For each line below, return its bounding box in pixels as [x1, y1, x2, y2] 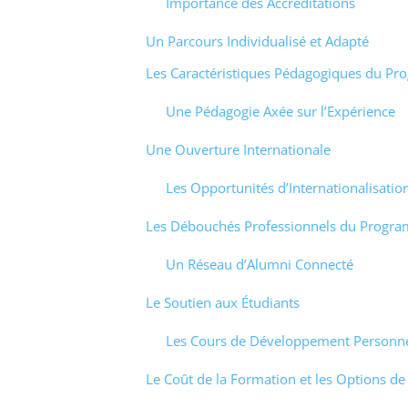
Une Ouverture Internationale [145, 139, 331, 158]
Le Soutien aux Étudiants [145, 292, 300, 311]
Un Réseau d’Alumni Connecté [166, 254, 353, 273]
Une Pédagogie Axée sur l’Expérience [166, 101, 395, 120]
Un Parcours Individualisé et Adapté [145, 32, 369, 51]
